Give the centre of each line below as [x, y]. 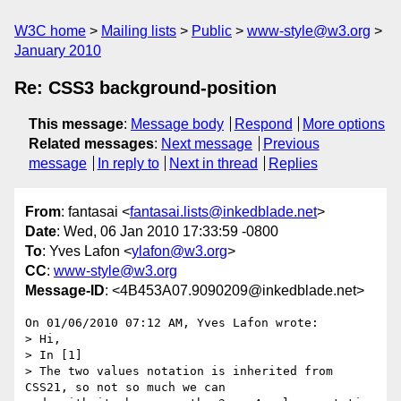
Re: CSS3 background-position [145, 88]
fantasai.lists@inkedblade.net [223, 212]
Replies [293, 163]
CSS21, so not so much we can [125, 388]
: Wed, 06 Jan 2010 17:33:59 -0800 [167, 232]
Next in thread [214, 163]
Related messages [91, 144]
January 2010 [58, 51]
